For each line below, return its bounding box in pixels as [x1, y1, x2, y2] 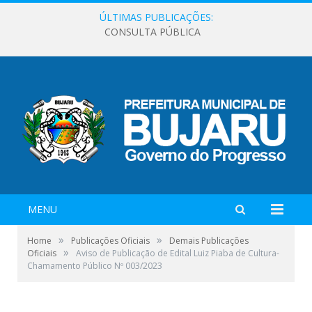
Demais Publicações [169, 234, 249, 247]
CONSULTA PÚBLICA [104, 25, 201, 39]
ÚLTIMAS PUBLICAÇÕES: [99, 10, 213, 24]
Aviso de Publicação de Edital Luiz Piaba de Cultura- [76, 247, 279, 259]
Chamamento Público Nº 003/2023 [27, 259, 162, 272]
